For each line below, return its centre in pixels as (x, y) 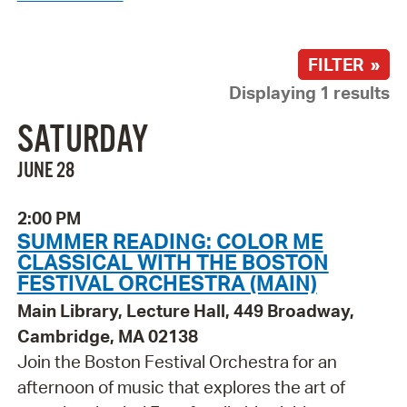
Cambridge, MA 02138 (107, 337)
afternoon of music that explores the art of (181, 387)
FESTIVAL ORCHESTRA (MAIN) (167, 283)
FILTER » (344, 64)
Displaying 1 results (310, 92)
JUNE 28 (45, 171)
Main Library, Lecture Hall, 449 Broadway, (185, 311)
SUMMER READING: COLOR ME (170, 241)
